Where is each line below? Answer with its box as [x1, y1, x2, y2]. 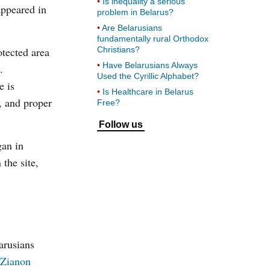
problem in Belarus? [97, 7, 174, 17]
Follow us [99, 119, 143, 130]
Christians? [97, 45, 140, 54]
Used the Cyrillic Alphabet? [97, 71, 199, 81]
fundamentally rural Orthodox [97, 34, 209, 43]
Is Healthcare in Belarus [102, 87, 193, 96]
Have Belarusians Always [102, 60, 198, 70]
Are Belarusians [102, 23, 162, 33]
